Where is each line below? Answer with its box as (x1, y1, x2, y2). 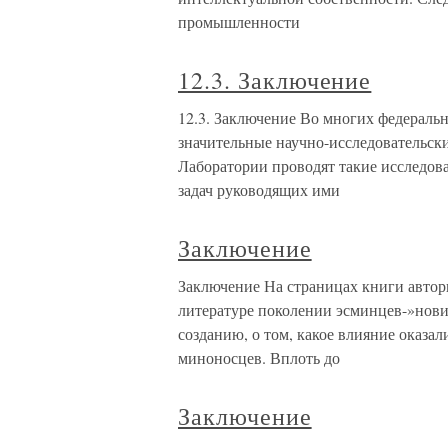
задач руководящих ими (178, 179, 340, 200)
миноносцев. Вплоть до (178, 347, 340, 368)
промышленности (178, 11, 300, 32)
